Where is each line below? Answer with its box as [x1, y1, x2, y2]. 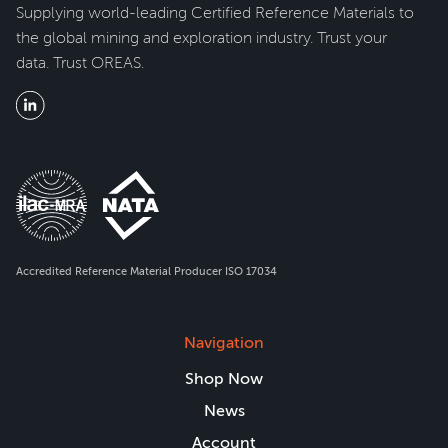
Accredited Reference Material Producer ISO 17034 [16, 264, 277, 278]
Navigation [184, 333, 264, 352]
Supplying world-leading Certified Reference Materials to [16, 3, 414, 22]
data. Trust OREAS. [16, 53, 148, 72]
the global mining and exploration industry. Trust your [16, 28, 387, 47]
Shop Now [185, 369, 263, 388]
